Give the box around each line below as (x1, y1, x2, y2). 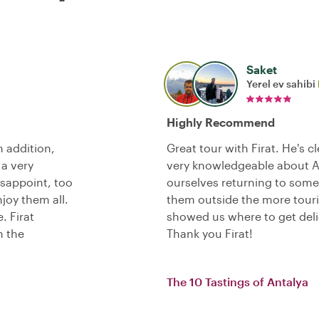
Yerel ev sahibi (246, 78, 318, 90)
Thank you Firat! (167, 226, 253, 241)
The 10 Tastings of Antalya (167, 275, 308, 289)
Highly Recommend (167, 115, 275, 130)
